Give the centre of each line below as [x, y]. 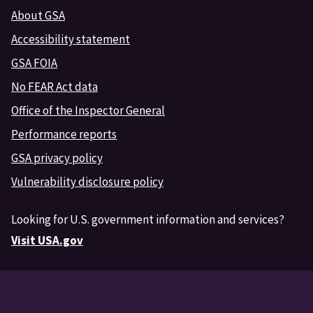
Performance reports [64, 134]
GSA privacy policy [57, 158]
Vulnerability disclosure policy [87, 181]
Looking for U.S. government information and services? [148, 219]
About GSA [38, 15]
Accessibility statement [71, 39]
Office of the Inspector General [88, 110]
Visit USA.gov [47, 240]
